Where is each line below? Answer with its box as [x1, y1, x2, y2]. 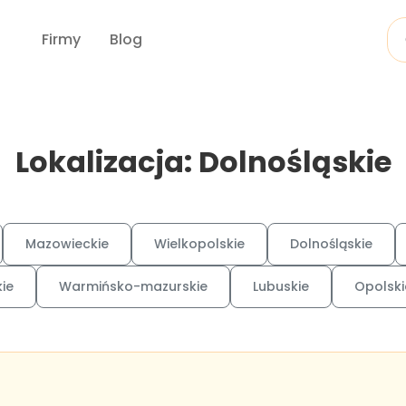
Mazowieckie [25, 235, 109, 253]
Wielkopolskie [154, 235, 245, 253]
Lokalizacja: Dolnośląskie [14, 141, 391, 182]
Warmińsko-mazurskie [59, 277, 208, 295]
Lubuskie [253, 277, 309, 295]
